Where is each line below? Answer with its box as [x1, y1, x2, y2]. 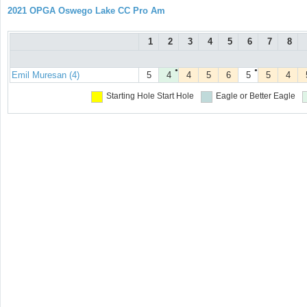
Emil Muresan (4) [12, 70, 79, 81]
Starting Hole [106, 91, 155, 101]
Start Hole [156, 91, 194, 101]
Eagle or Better [215, 91, 271, 101]
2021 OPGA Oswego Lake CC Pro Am [8, 5, 165, 16]
